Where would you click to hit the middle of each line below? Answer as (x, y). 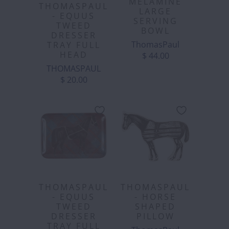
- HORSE (155, 197)
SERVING (155, 21)
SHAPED (155, 206)
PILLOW (155, 216)
